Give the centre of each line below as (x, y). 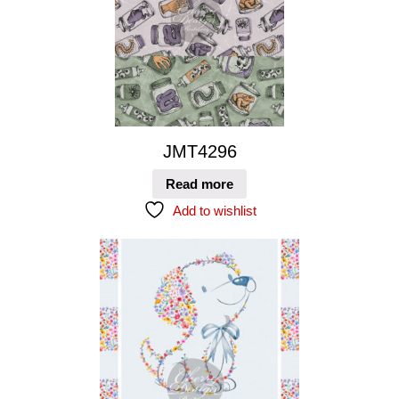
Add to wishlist (214, 210)
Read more (199, 183)
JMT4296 (199, 152)
